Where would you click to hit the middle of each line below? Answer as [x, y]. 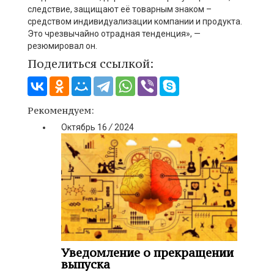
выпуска [86, 265]
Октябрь [78, 127]
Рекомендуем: [61, 110]
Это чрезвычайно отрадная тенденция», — [114, 33]
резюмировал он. [62, 46]
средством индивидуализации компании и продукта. [135, 21]
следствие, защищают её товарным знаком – [120, 9]
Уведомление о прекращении [147, 253]
